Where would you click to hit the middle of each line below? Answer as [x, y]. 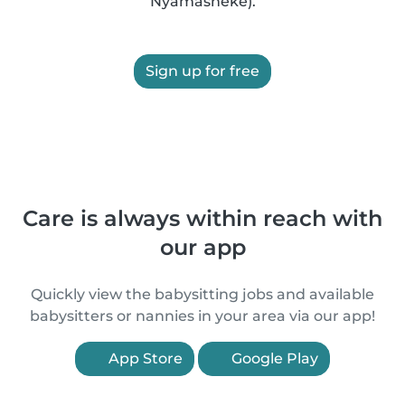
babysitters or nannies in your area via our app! [202, 316]
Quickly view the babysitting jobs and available [202, 294]
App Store [144, 358]
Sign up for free [202, 71]
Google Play [273, 358]
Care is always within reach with [202, 218]
